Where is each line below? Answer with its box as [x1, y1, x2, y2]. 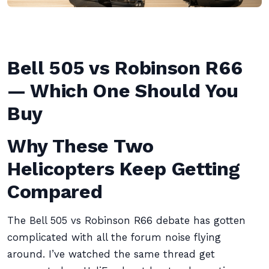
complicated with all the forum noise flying [7, 232, 221, 243]
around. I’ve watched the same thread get [7, 249, 215, 260]
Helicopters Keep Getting [7, 157, 240, 180]
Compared [7, 180, 103, 203]
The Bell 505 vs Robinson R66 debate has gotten [7, 215, 246, 226]
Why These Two [7, 134, 154, 157]
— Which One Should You [7, 79, 239, 102]
